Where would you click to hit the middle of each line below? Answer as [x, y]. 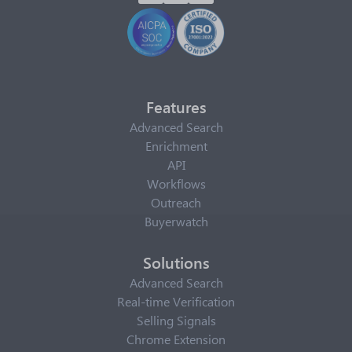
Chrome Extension [176, 339]
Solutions [176, 262]
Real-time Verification [176, 301]
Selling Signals [176, 320]
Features [176, 106]
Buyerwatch [176, 221]
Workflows [176, 183]
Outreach [176, 202]
